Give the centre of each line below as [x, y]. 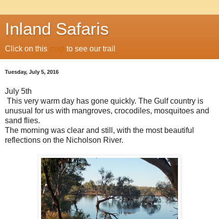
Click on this [27, 49]
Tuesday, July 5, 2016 [32, 72]
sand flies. [22, 120]
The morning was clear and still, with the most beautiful [99, 130]
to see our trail [90, 49]
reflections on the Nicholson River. [64, 140]
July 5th [18, 91]
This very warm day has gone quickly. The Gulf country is [104, 101]
